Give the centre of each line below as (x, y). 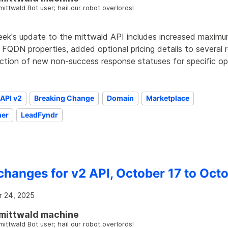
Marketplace (168, 98)
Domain (120, 98)
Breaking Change (64, 98)
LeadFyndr (40, 115)
